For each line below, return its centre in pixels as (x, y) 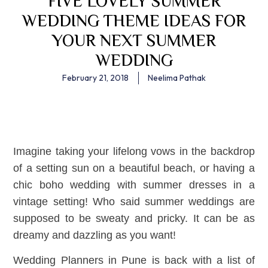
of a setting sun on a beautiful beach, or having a (134, 168)
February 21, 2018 (95, 77)
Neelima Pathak (177, 77)
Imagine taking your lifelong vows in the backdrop (134, 151)
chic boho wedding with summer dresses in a (134, 185)
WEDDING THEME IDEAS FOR (134, 22)
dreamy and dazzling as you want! (95, 235)
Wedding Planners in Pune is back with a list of (134, 261)
